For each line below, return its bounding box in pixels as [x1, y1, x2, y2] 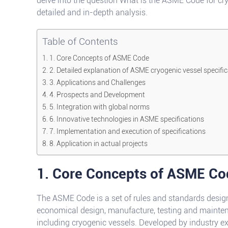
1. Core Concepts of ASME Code [49, 54, 149, 63]
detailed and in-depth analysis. [37, 8, 148, 17]
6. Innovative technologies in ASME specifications [49, 115, 204, 124]
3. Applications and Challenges [49, 78, 146, 87]
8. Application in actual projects [49, 139, 148, 148]
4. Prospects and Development [49, 91, 145, 99]
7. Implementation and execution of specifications [49, 127, 206, 136]
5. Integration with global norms [49, 103, 150, 111]
